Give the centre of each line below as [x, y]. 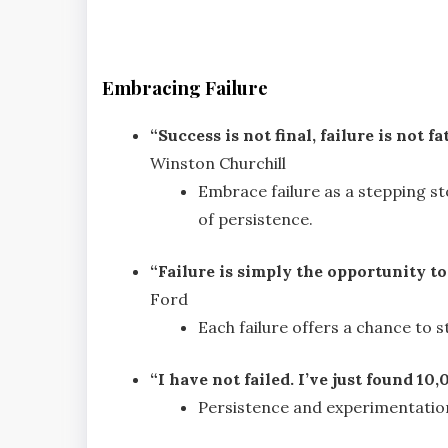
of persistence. [255, 218]
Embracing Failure [185, 88]
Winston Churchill [218, 162]
